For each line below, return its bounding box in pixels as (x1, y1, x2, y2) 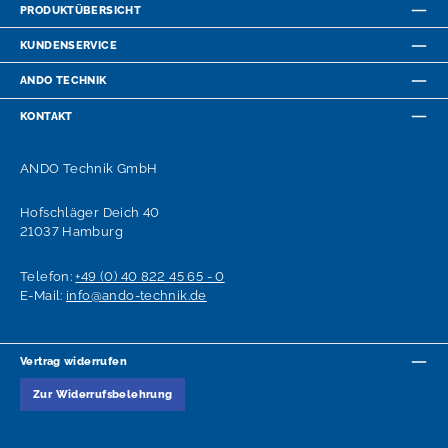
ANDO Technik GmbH (20, 160, 158, 176)
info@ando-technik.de (66, 287, 207, 303)
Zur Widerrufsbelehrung (33, 387, 173, 402)
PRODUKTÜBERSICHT (20, 2, 142, 17)
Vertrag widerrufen (20, 354, 127, 369)
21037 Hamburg (20, 224, 123, 240)
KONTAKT (20, 108, 73, 123)
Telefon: (20, 268, 76, 284)
